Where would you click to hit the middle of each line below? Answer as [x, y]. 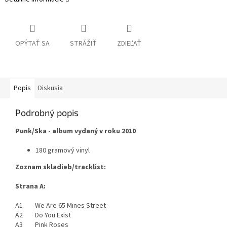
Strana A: [30, 187]
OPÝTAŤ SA [32, 44]
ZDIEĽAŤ [129, 44]
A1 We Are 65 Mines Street [61, 206]
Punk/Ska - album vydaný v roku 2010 [75, 131]
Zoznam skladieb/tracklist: [61, 167]
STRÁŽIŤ [83, 44]
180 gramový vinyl [63, 151]
